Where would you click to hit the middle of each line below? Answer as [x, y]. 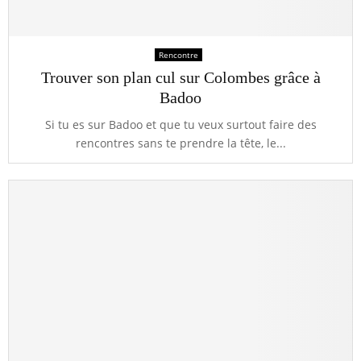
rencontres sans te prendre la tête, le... [180, 143]
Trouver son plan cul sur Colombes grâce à [180, 77]
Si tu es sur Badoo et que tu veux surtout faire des [180, 124]
